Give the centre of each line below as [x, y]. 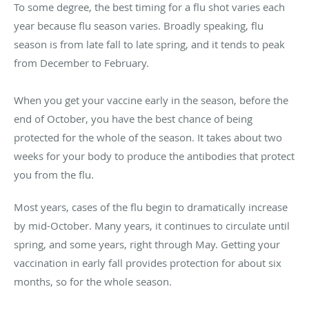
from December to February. [81, 62]
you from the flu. [55, 174]
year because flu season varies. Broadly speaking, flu [139, 25]
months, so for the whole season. [94, 281]
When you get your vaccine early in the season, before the [151, 100]
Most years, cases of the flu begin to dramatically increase [151, 207]
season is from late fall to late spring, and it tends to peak [149, 44]
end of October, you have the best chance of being [133, 118]
